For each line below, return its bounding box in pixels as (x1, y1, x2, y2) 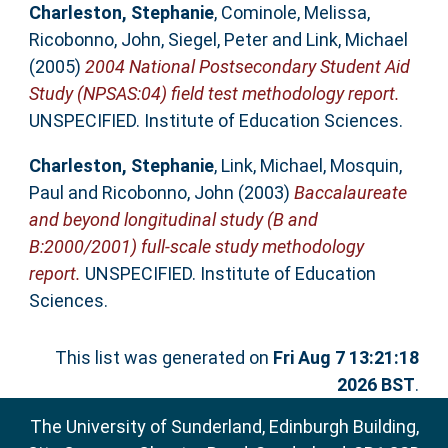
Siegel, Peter (167, 29, 268, 51)
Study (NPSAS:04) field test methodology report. (28, 83, 400, 105)
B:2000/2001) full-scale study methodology (28, 236, 364, 258)
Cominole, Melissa (220, 2, 367, 24)
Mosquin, (329, 155, 402, 177)
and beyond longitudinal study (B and (28, 209, 318, 231)
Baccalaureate (293, 182, 407, 204)
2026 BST (337, 374, 416, 396)
